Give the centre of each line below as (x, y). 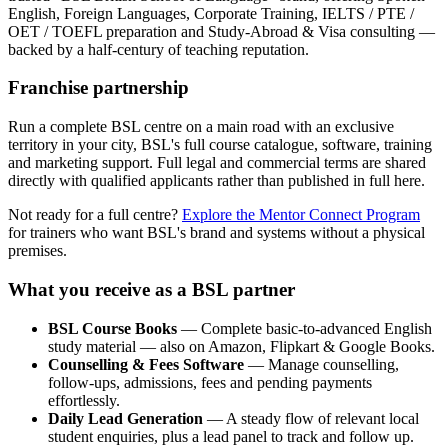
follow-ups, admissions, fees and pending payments (210, 382)
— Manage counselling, (321, 364)
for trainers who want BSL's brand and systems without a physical (216, 233)
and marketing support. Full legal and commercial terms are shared (217, 163)
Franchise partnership (98, 88)
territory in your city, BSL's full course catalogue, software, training (220, 145)
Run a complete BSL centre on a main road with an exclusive (201, 127)
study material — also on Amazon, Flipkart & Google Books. (241, 346)
